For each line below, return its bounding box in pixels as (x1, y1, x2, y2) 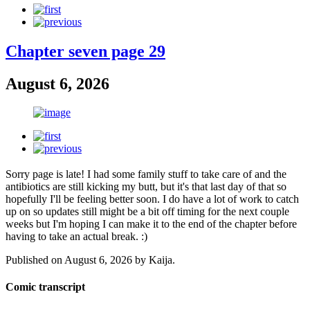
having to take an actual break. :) (6, 230, 147, 243)
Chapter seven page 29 (6, 42, 165, 60)
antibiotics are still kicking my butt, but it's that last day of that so (6, 181, 286, 193)
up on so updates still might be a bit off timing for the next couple (6, 206, 289, 218)
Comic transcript (6, 281, 85, 293)
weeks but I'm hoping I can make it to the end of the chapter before (6, 218, 297, 230)
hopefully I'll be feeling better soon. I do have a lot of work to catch (6, 193, 299, 206)
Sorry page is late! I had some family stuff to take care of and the (6, 168, 286, 181)
